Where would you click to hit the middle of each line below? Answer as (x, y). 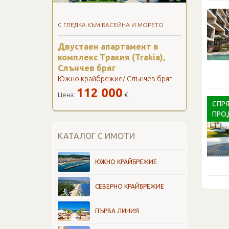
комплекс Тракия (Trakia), (111, 57)
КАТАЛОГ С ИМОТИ (96, 136)
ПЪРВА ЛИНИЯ (117, 211)
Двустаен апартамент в (108, 47)
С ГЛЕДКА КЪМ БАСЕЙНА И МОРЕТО (111, 25)
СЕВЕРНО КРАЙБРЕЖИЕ (130, 186)
